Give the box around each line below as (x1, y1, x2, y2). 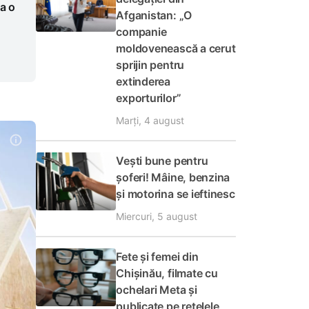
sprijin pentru (116, 58, 185, 72)
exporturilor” (116, 91, 181, 105)
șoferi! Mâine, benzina (116, 170, 230, 184)
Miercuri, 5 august (116, 210, 198, 222)
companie (116, 25, 167, 39)
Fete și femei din (116, 250, 199, 263)
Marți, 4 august (116, 114, 185, 126)
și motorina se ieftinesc (116, 187, 235, 201)
